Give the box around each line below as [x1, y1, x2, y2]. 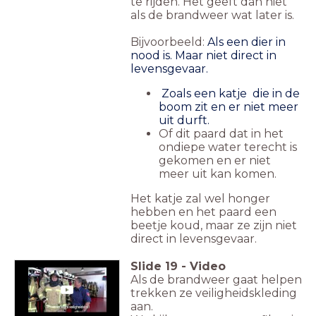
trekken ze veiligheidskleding [130, 286, 297, 300]
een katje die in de [194, 87, 300, 101]
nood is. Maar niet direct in [130, 49, 276, 63]
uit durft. [159, 114, 209, 128]
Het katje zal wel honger [130, 192, 270, 206]
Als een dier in [207, 35, 286, 49]
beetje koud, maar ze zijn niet [130, 219, 297, 233]
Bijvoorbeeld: [130, 35, 207, 49]
